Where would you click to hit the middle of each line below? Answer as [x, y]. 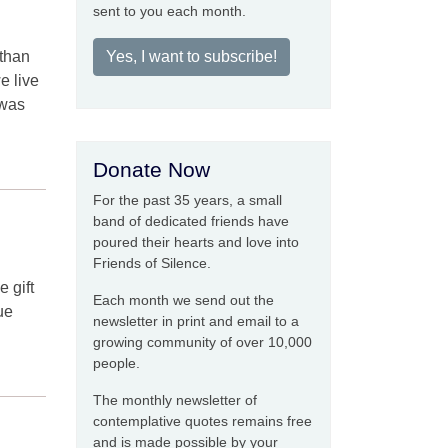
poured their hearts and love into [196, 242]
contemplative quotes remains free [202, 421]
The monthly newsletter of [175, 400]
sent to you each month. [169, 11]
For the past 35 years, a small [187, 200]
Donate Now [151, 169]
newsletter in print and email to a [196, 321]
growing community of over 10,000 [202, 342]
